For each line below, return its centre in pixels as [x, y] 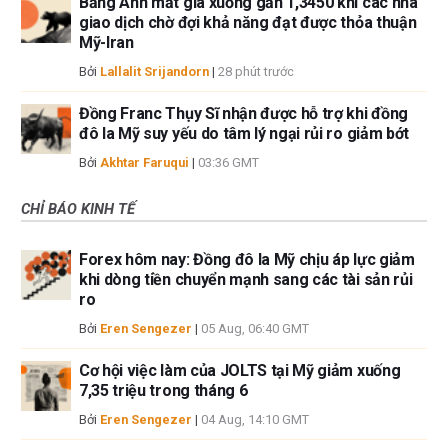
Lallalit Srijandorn [154, 72]
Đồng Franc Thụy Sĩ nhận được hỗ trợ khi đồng [243, 114]
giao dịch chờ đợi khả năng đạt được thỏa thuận [248, 23]
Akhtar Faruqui [144, 163]
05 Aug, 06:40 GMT [255, 329]
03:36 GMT [228, 163]
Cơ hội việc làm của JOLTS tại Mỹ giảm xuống [240, 371]
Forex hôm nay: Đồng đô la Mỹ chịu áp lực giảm [247, 260]
